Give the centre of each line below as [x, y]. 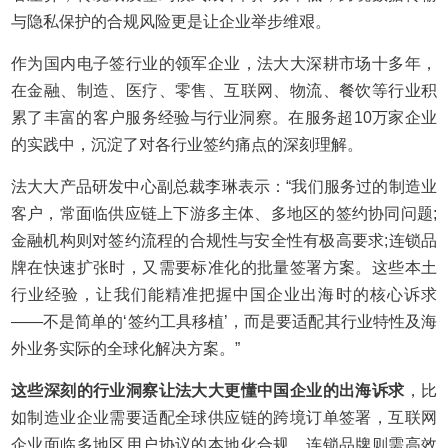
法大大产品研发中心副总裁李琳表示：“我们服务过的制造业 [224, 186]
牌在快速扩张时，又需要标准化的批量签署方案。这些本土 [224, 267]
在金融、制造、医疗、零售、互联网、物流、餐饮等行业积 [224, 90]
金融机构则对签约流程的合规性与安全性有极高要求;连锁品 [224, 240]
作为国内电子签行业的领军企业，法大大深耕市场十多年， [224, 63]
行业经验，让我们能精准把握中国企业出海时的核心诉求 [224, 294]
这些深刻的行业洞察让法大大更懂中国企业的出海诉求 [208, 390]
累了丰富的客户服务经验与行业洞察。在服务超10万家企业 [224, 117]
